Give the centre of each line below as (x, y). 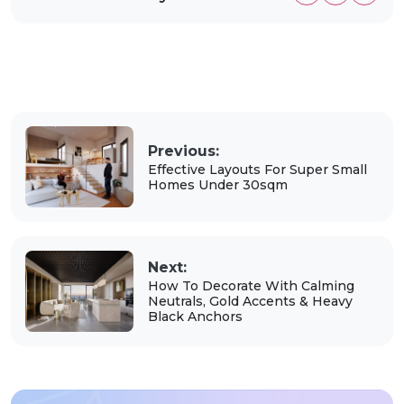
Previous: (183, 151)
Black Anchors (195, 317)
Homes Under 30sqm (217, 184)
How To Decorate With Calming (251, 286)
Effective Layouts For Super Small (257, 169)
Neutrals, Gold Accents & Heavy (250, 302)
